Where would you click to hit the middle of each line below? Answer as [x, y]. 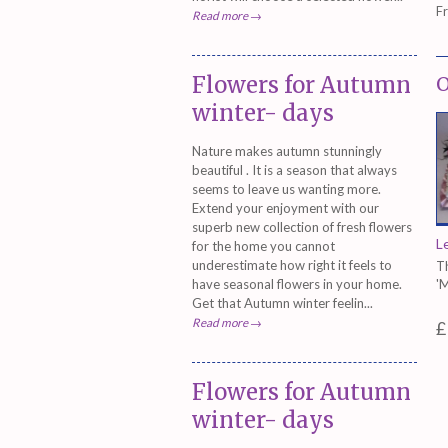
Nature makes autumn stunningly [287, 150]
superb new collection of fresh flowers [302, 226]
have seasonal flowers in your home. [297, 283]
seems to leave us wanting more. [286, 188]
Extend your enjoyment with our [285, 207]
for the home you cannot [263, 245]
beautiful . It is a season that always [294, 169]
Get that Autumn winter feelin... [282, 302]
